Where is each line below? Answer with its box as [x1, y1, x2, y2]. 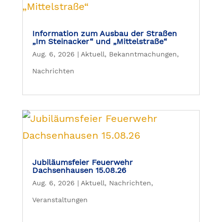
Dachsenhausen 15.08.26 [32, 166, 126, 175]
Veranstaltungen [32, 196, 88, 204]
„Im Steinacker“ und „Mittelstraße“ [32, 37, 167, 47]
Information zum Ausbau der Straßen [32, 29, 177, 39]
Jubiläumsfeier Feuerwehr [32, 158, 133, 167]
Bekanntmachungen [109, 50, 177, 58]
